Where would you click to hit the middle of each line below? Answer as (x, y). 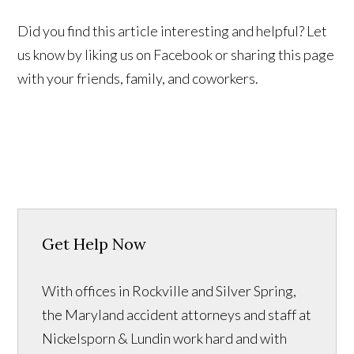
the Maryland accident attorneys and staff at (177, 315)
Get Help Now (94, 244)
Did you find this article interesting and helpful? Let (173, 31)
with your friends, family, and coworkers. (138, 79)
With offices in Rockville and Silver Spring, (169, 291)
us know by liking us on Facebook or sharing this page (176, 55)
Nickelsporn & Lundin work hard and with (165, 339)
